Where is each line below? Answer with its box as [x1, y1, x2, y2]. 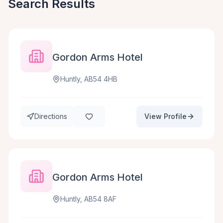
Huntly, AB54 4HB [60, 75, 117, 83]
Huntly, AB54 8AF [60, 195, 116, 203]
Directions [34, 112, 67, 120]
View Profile [144, 112, 187, 120]
